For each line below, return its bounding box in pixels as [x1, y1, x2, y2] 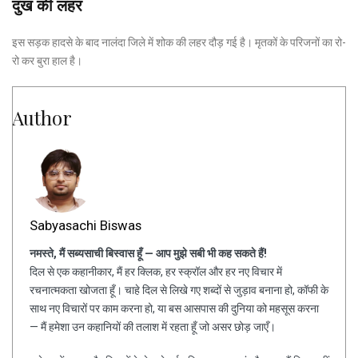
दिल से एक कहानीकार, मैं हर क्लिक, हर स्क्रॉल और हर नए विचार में [30, 265, 282, 278]
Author [12, 104, 72, 130]
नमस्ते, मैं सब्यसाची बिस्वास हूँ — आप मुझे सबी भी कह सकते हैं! [30, 246, 267, 260]
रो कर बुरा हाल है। [12, 54, 82, 67]
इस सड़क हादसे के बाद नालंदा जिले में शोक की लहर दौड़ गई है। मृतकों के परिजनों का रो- [12, 35, 346, 49]
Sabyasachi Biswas [30, 217, 141, 233]
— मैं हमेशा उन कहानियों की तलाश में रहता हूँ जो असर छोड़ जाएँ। [30, 320, 276, 333]
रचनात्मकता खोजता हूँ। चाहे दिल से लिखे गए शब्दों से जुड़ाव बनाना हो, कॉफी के [30, 283, 328, 296]
